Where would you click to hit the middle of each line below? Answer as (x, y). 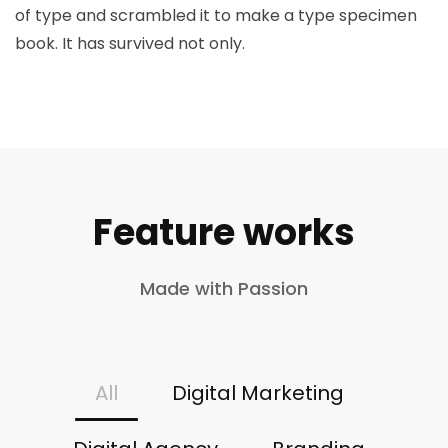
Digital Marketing (257, 392)
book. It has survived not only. (130, 43)
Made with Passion (224, 288)
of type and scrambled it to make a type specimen (216, 15)
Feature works (224, 232)
